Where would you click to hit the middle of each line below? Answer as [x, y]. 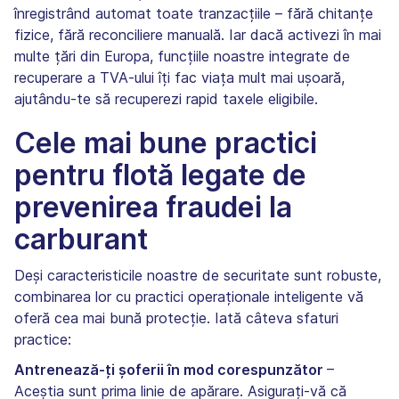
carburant [81, 239]
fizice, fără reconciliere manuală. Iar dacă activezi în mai [198, 34]
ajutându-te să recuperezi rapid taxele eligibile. [166, 98]
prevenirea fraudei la [153, 207]
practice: [43, 339]
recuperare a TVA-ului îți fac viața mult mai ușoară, [179, 77]
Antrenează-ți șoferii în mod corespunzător [171, 369]
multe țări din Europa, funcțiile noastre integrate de [182, 56]
